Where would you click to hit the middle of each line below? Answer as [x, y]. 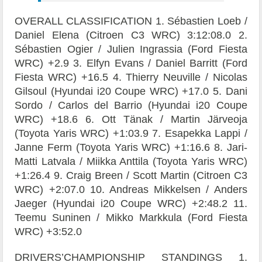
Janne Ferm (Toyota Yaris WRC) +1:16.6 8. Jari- [131, 148]
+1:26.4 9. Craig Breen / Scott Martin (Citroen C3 [131, 176]
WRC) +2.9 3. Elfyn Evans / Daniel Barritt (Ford [131, 63]
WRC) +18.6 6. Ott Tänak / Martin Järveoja [131, 120]
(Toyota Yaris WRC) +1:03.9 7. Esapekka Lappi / [131, 134]
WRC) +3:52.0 [49, 232]
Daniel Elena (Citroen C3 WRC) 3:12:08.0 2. [131, 35]
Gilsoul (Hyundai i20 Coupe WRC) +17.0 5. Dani [131, 92]
